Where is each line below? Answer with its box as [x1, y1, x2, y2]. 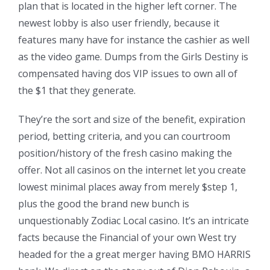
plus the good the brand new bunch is [18, 196, 189, 210]
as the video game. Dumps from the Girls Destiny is [18, 49, 248, 63]
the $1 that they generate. [18, 83, 136, 97]
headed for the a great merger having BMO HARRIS [18, 247, 251, 261]
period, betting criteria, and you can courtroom [18, 129, 230, 143]
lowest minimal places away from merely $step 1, [18, 180, 237, 193]
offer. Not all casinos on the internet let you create [18, 163, 246, 177]
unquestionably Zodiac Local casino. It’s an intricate [18, 213, 249, 227]
